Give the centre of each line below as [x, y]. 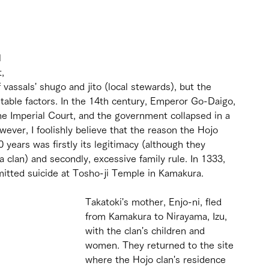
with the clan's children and [147, 230]
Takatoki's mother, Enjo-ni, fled [155, 201]
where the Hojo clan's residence [157, 259]
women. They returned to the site [161, 245]
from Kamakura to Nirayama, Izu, [158, 216]
